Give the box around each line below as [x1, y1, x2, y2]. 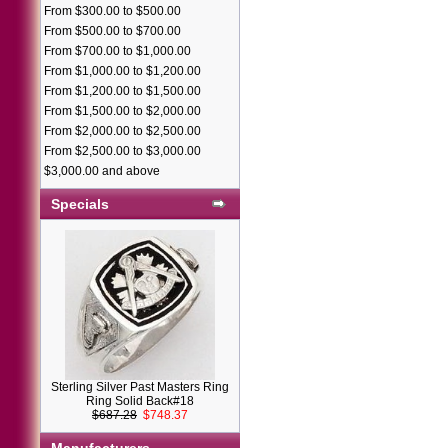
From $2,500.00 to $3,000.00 [44, 144, 201, 158]
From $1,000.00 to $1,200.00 [44, 64, 201, 78]
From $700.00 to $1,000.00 [44, 44, 191, 58]
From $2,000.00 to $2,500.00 [44, 124, 201, 138]
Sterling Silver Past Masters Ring [51, 380, 229, 394]
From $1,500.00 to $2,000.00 [44, 104, 201, 118]
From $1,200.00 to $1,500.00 [44, 84, 201, 98]
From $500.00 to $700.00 [44, 24, 181, 38]
